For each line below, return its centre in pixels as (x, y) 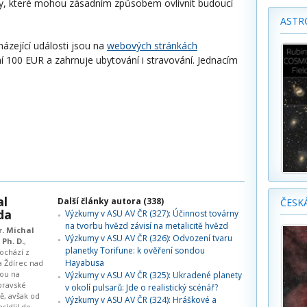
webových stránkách (152, 46)
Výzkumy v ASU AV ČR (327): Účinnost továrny (152, 213)
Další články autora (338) (111, 201)
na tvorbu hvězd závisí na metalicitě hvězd (147, 226)
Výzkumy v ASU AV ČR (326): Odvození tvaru (149, 238)
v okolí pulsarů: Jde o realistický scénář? (142, 287)
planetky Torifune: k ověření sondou (135, 250)
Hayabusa (85, 263)
